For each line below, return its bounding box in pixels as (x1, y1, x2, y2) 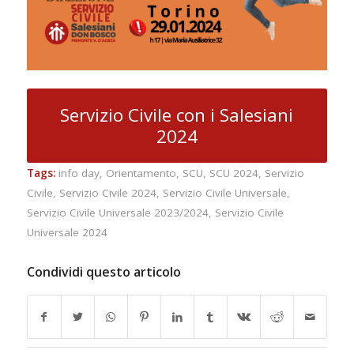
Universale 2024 (26, 225, 107, 240)
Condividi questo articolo (26, 263, 181, 281)
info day (58, 166, 100, 181)
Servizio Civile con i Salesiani (60, 103, 294, 128)
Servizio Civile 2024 (58, 186, 156, 201)
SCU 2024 (209, 166, 258, 181)
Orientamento (105, 166, 176, 181)
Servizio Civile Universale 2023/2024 (26, 205, 209, 220)
